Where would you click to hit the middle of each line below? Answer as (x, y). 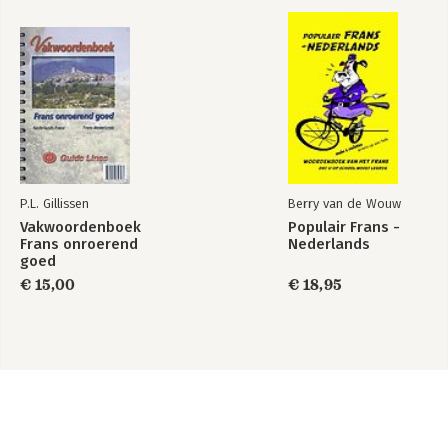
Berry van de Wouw (344, 204)
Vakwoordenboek (80, 227)
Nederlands (329, 244)
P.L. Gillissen (54, 204)
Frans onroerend (79, 244)
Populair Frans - (344, 227)
